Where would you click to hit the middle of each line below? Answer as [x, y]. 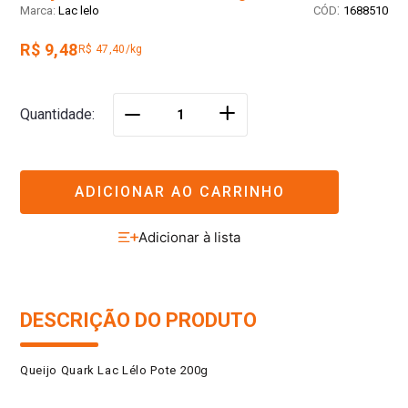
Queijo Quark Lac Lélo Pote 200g [115, 371]
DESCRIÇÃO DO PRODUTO [138, 321]
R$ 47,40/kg [110, 50]
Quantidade [56, 115]
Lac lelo [79, 11]
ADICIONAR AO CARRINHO [179, 191]
